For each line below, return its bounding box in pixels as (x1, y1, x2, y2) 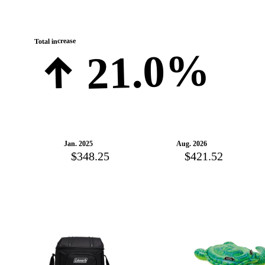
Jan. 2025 (63, 139, 93, 148)
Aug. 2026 (176, 139, 207, 148)
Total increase (34, 36, 76, 46)
